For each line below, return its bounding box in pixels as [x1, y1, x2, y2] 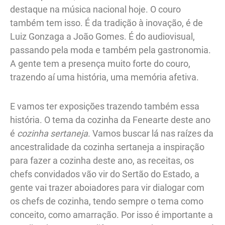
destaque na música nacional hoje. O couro [10, 4, 181, 15]
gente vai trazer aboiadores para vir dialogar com [10, 182, 204, 193]
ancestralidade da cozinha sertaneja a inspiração [10, 142, 204, 153]
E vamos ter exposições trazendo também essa [10, 101, 199, 112]
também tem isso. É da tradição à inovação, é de [10, 17, 203, 28]
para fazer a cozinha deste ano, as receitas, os [10, 155, 194, 166]
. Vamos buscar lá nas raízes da [88, 128, 213, 139]
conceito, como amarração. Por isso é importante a [10, 209, 213, 220]
